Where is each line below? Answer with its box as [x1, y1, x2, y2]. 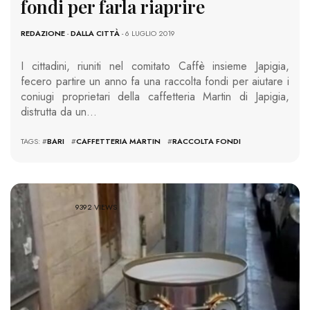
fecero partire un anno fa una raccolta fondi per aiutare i [21, 73, 289, 89]
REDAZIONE [21, 27, 65, 39]
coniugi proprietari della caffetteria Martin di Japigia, [21, 88, 289, 104]
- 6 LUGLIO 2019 [120, 27, 175, 39]
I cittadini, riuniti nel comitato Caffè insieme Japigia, [21, 57, 289, 74]
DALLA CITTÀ [71, 27, 120, 39]
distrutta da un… [21, 103, 97, 120]
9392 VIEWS [75, 201, 118, 213]
